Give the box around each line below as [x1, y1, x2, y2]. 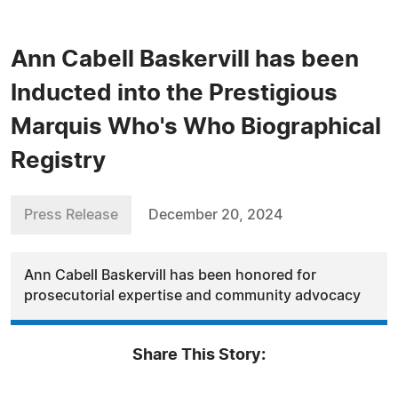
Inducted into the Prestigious [11, 82, 338, 105]
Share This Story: [132, 347, 266, 363]
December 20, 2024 [148, 208, 283, 222]
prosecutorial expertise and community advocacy [24, 289, 361, 303]
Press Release [24, 208, 118, 222]
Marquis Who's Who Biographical [11, 115, 381, 139]
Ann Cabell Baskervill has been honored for [24, 268, 316, 283]
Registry [11, 149, 106, 172]
